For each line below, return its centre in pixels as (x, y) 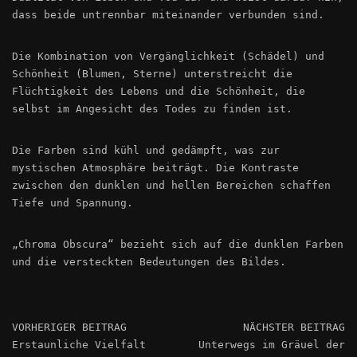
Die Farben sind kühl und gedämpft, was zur (146, 151)
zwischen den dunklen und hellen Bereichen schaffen (171, 186)
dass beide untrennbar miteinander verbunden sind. (168, 15)
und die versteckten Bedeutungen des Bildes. (149, 262)
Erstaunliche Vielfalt (79, 345)
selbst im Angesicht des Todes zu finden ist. (152, 109)
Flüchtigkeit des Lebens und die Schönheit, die (159, 92)
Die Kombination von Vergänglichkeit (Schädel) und (168, 57)
